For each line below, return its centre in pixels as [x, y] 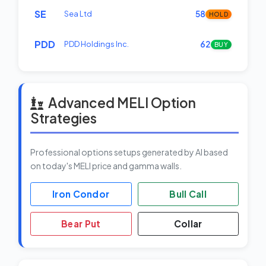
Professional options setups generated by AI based [129, 152]
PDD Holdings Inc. [96, 44]
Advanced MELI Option [122, 103]
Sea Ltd [78, 14]
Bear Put [81, 224]
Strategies [64, 118]
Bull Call [188, 194]
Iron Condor [81, 194]
